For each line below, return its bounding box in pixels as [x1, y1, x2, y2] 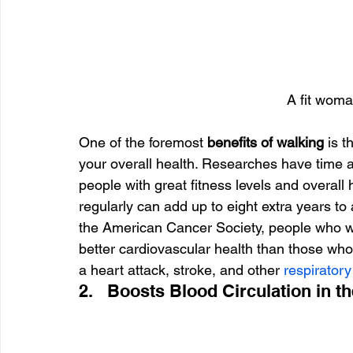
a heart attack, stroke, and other [79, 261, 284, 278]
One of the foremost [79, 133, 207, 150]
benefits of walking [207, 133, 328, 150]
